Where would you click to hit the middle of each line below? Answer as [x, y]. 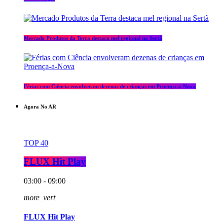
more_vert [39, 198]
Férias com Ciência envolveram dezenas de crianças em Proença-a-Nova [110, 86]
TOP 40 [36, 143]
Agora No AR [40, 106]
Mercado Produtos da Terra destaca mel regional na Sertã [93, 38]
